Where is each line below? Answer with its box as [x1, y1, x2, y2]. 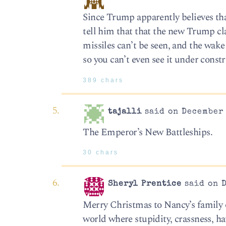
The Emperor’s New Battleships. [83, 125, 212, 140]
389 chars [83, 77, 124, 83]
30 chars [83, 149, 119, 156]
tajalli [108, 107, 142, 116]
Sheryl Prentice [108, 180, 182, 189]
